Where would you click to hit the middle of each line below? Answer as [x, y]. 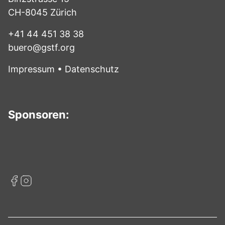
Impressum [31, 69]
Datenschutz [92, 69]
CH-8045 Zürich [42, 12]
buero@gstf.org [41, 47]
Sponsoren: [39, 114]
